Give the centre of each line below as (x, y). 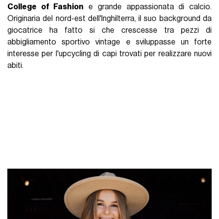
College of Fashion (46, 7)
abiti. (16, 66)
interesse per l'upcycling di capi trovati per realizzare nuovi (109, 54)
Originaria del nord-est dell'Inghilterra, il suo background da (109, 19)
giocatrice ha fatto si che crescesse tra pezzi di (109, 31)
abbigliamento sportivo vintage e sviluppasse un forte (109, 42)
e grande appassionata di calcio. (148, 7)
